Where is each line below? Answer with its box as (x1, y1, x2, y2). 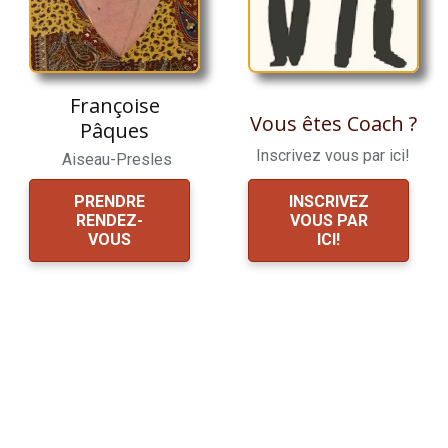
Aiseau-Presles (57, 150, 172, 170)
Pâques (80, 117, 150, 145)
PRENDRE (74, 191, 146, 211)
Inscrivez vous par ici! (256, 146, 411, 166)
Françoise (69, 92, 160, 120)
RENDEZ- (76, 210, 144, 230)
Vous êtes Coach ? (249, 110, 417, 138)
